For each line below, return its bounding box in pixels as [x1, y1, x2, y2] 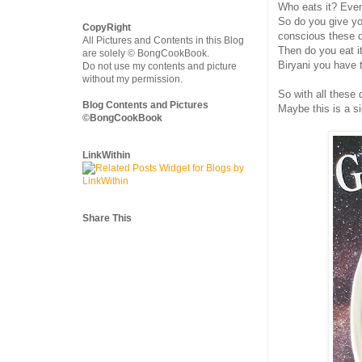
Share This [82, 213, 132, 224]
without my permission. [82, 74, 183, 85]
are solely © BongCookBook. [82, 48, 209, 59]
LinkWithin [82, 149, 130, 161]
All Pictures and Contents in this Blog [82, 35, 244, 46]
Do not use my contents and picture [82, 61, 237, 72]
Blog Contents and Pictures [82, 99, 208, 111]
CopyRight [82, 22, 131, 33]
